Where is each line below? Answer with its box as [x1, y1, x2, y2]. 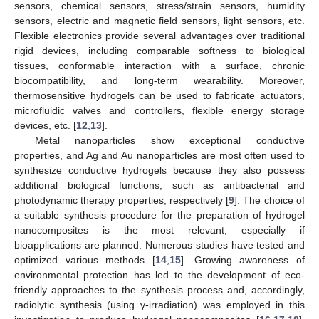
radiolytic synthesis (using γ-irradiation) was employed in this [14, 298, 305, 310]
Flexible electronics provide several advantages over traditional [14, 29, 305, 41]
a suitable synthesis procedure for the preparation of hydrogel [14, 209, 305, 221]
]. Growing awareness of [181, 253, 305, 266]
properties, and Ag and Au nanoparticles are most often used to [14, 149, 305, 161]
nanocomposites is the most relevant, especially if [14, 224, 305, 236]
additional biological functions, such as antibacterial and [14, 179, 305, 191]
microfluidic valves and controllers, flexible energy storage [14, 104, 305, 116]
